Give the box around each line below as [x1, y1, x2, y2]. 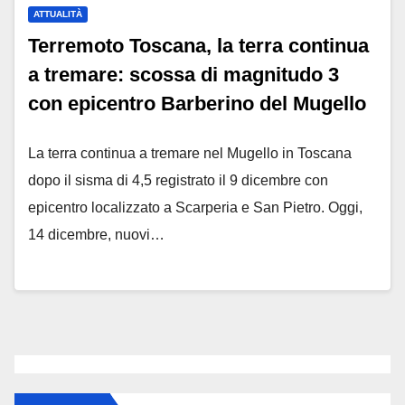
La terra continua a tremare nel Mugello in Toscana [28, 145, 352, 161]
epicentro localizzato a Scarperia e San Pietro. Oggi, [28, 199, 363, 215]
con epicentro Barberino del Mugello [28, 91, 366, 115]
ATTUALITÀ [33, 8, 82, 19]
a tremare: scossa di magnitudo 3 [28, 62, 339, 86]
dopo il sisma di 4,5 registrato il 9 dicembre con [28, 172, 328, 188]
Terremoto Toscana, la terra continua [28, 33, 369, 57]
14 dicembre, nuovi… [28, 226, 165, 242]
